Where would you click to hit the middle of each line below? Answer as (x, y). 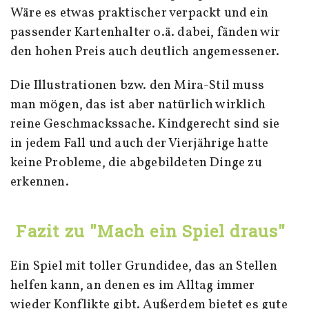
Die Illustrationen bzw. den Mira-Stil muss (137, 86)
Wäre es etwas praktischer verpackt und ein (139, 13)
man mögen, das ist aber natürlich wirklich (138, 105)
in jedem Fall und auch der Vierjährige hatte (140, 144)
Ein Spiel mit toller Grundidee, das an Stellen (144, 267)
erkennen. (40, 182)
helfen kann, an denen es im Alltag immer (133, 286)
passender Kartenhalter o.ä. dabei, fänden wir (146, 33)
